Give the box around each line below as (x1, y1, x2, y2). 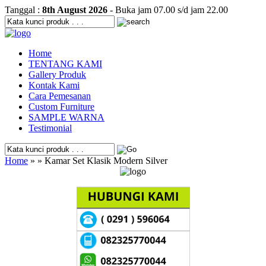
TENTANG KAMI (28, 59, 102, 69)
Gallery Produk (28, 69, 86, 80)
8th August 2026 (42, 5, 107, 15)
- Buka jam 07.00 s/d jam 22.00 (107, 5, 228, 15)
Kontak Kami (28, 80, 80, 90)
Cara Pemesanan (28, 91, 91, 101)
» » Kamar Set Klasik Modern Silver (28, 156, 167, 166)
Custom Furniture (28, 102, 94, 112)
